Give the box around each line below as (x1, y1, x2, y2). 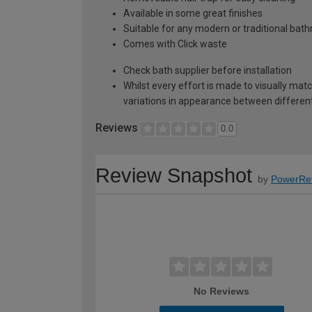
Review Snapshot (95, 164, 252, 187)
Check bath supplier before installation (123, 64, 292, 76)
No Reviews (194, 286, 250, 297)
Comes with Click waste (123, 38, 227, 49)
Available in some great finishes (123, 7, 263, 19)
